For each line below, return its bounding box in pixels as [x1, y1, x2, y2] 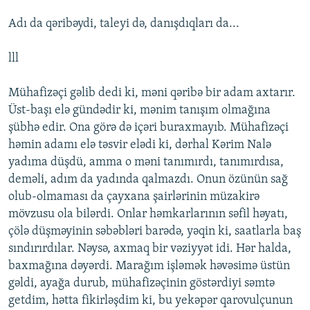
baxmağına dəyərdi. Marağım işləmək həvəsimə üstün [8, 259, 290, 273]
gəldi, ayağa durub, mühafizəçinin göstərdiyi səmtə [8, 277, 275, 291]
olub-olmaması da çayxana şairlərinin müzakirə [8, 190, 259, 204]
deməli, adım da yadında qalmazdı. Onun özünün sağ [8, 173, 288, 187]
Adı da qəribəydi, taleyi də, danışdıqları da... [8, 17, 239, 31]
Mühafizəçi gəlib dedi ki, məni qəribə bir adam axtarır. [8, 86, 295, 100]
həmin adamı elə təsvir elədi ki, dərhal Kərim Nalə [8, 138, 271, 152]
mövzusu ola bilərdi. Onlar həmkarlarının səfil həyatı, [8, 208, 288, 221]
